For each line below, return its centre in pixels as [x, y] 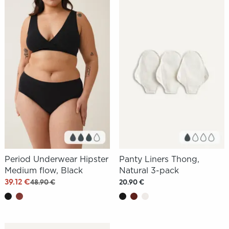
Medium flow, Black [43, 171]
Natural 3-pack [149, 171]
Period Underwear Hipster [56, 159]
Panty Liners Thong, [159, 159]
